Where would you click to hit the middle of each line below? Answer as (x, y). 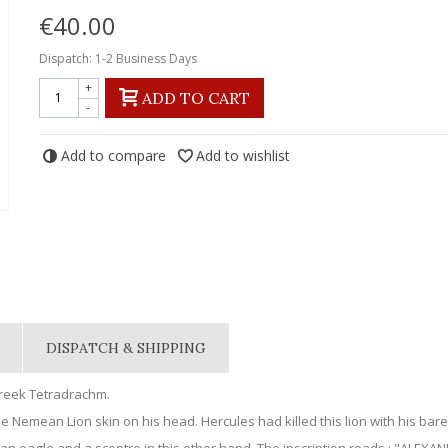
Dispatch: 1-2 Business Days (117, 58)
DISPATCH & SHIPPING (126, 348)
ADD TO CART (195, 97)
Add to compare (113, 155)
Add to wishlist (242, 155)
